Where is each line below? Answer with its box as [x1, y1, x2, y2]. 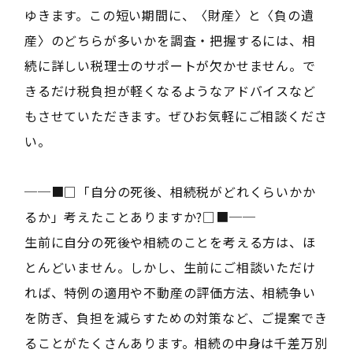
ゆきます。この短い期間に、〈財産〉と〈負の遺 [24, 6, 314, 24]
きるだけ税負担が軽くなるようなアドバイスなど [24, 81, 316, 100]
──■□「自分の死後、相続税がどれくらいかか [24, 182, 316, 201]
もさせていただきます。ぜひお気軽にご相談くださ [24, 106, 328, 125]
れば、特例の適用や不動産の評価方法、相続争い [24, 283, 316, 302]
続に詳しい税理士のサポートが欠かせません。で [24, 56, 316, 75]
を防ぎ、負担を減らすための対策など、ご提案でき [24, 308, 328, 327]
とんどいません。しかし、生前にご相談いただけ [24, 258, 316, 277]
